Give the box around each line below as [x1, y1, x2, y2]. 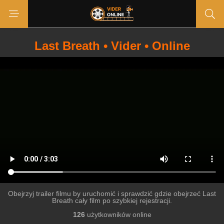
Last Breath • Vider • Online [34, 39, 190, 52]
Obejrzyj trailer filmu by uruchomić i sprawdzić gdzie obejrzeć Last [8, 189, 216, 197]
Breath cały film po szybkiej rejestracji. [52, 196, 172, 204]
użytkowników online [84, 210, 151, 218]
